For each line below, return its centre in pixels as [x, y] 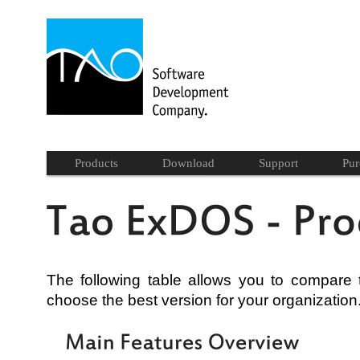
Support [278, 163]
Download [188, 163]
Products [96, 163]
